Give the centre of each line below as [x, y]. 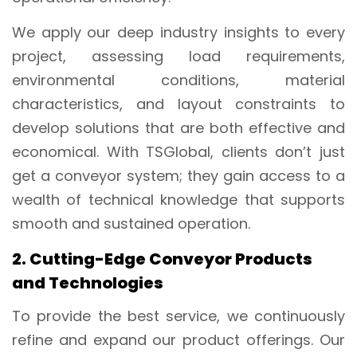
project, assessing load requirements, [178, 56]
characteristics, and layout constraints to [178, 104]
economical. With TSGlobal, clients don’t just [178, 151]
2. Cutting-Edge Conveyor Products [162, 259]
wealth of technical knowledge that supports [178, 199]
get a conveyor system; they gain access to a [178, 175]
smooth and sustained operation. [131, 223]
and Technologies [88, 282]
